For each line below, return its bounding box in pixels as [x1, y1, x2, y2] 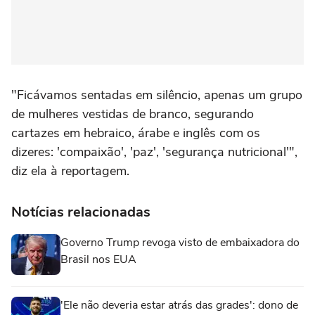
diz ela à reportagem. [11, 162, 129, 180]
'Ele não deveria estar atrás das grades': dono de [60, 297, 298, 314]
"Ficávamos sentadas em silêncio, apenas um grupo [11, 86, 302, 104]
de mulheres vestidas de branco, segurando [11, 105, 254, 123]
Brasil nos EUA [60, 252, 136, 268]
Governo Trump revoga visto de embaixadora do [60, 235, 300, 251]
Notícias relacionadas [11, 202, 150, 222]
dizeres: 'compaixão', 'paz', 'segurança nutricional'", [11, 143, 297, 161]
